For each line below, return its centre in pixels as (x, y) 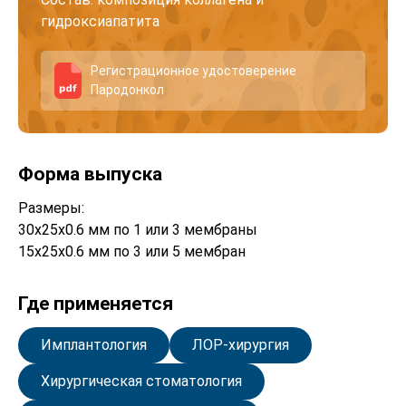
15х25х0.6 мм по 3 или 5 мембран (132, 251)
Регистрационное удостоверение (193, 70)
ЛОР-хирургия (241, 344)
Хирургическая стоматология (141, 381)
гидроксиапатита (100, 21)
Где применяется (96, 303)
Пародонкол (127, 89)
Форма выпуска (90, 174)
